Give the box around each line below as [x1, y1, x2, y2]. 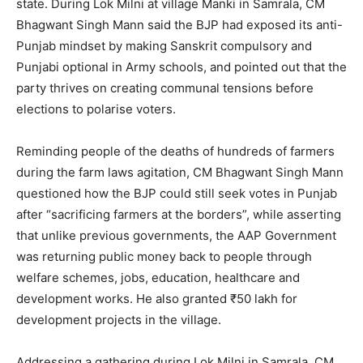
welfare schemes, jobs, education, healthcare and [16, 269, 300, 285]
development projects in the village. [16, 311, 221, 327]
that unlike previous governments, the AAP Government [16, 227, 336, 243]
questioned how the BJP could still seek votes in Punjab [16, 185, 337, 201]
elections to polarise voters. [16, 100, 176, 117]
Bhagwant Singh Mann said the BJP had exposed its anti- [16, 16, 343, 32]
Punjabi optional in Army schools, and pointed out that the [16, 58, 347, 75]
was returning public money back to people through [16, 248, 312, 264]
